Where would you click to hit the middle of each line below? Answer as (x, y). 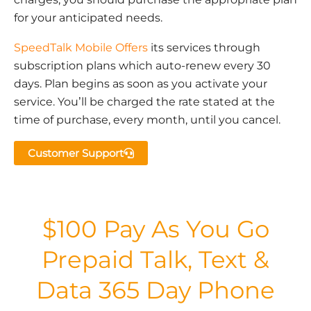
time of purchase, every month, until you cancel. (147, 120)
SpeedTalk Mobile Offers (81, 48)
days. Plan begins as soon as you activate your (141, 84)
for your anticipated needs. (90, 18)
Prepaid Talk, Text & (155, 260)
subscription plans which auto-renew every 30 (142, 66)
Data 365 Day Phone (155, 291)
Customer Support (76, 153)
